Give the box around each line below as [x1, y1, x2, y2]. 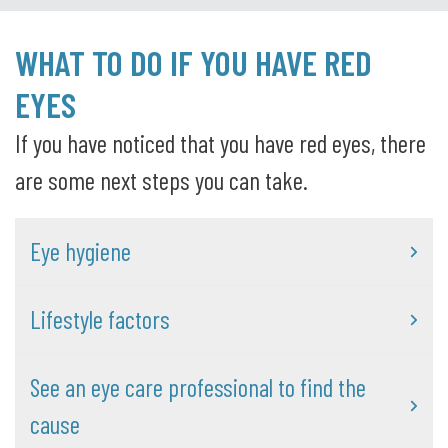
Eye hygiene [30, 236, 131, 267]
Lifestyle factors [30, 304, 170, 335]
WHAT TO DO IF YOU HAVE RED [15, 40, 372, 83]
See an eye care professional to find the [30, 372, 366, 403]
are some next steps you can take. [15, 164, 308, 195]
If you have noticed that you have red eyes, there [15, 127, 426, 158]
